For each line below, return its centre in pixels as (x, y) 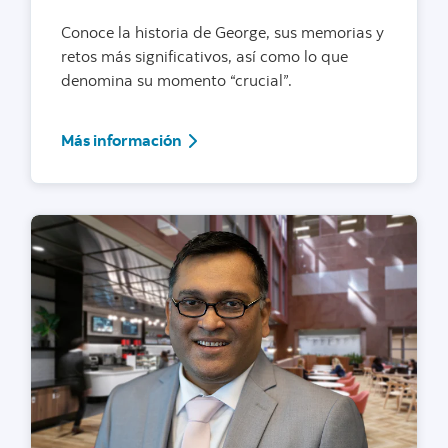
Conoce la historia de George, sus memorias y (222, 31)
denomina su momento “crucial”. (176, 79)
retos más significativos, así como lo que (204, 55)
